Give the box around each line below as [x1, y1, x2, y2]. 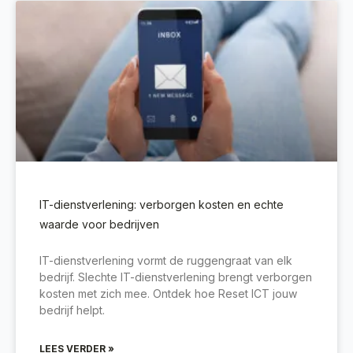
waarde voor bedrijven [39, 217, 159, 232]
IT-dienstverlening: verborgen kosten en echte [39, 198, 284, 212]
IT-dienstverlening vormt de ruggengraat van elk [39, 254, 292, 268]
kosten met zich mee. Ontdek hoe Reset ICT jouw [39, 287, 297, 301]
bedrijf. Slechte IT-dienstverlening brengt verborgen [39, 270, 312, 284]
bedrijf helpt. [39, 303, 105, 318]
